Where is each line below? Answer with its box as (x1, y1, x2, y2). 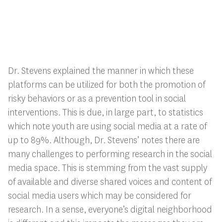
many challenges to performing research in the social (7, 148, 212, 160)
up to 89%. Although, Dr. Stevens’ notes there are (7, 134, 200, 146)
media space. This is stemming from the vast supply (7, 162, 207, 174)
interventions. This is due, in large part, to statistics (7, 106, 203, 118)
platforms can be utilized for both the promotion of (7, 78, 205, 91)
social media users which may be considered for (7, 189, 191, 202)
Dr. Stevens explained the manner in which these (7, 64, 194, 77)
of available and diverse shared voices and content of (7, 175, 212, 188)
